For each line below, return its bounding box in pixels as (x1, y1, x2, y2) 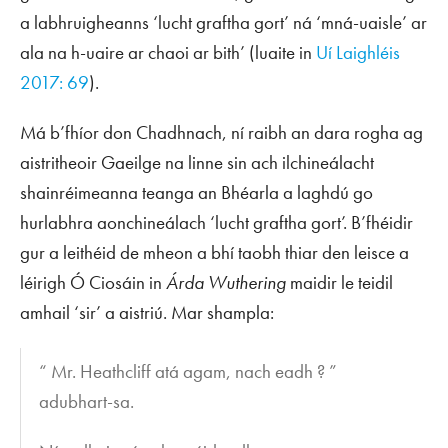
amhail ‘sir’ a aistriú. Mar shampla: (20, 300, 274, 326)
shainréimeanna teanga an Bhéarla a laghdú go (20, 180, 373, 206)
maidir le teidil (290, 270, 393, 296)
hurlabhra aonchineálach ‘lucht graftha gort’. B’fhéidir (20, 210, 413, 236)
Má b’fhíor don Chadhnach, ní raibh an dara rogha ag (20, 120, 423, 146)
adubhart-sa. (39, 388, 135, 414)
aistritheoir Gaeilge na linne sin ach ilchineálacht (20, 150, 374, 176)
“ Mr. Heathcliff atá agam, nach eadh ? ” (39, 358, 338, 384)
